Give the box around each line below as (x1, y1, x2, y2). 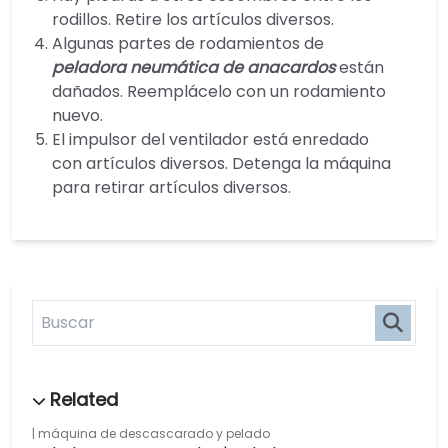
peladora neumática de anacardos (52, 56, 335, 80)
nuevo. (52, 104, 103, 128)
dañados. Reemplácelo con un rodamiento (52, 80, 386, 104)
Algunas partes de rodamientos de (52, 32, 324, 56)
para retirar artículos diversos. (52, 176, 291, 200)
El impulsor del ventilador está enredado (52, 128, 369, 152)
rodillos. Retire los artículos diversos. (52, 8, 334, 32)
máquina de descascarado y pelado (38, 425, 270, 443)
